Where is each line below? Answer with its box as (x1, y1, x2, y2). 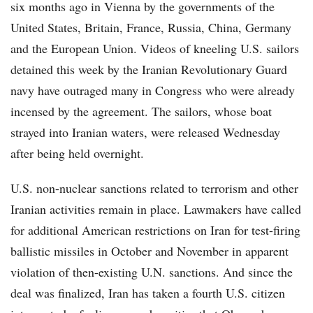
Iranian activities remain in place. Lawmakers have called (10, 201, 301, 218)
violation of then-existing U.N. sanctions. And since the (10, 263, 293, 281)
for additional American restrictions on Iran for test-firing (10, 221, 300, 239)
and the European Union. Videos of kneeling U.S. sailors (10, 40, 299, 57)
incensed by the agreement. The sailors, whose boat (10, 103, 272, 120)
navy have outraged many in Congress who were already (10, 82, 295, 99)
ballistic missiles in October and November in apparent (10, 242, 289, 260)
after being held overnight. (10, 145, 144, 162)
